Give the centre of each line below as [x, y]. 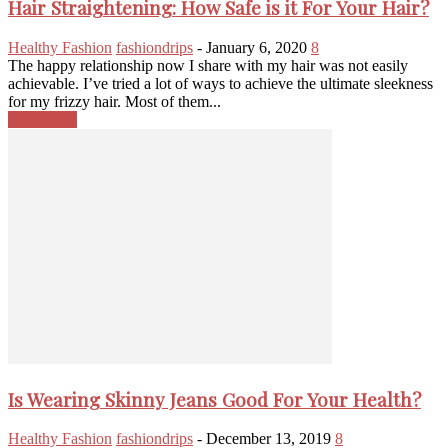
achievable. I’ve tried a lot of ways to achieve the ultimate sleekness [220, 83]
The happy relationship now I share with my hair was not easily [208, 65]
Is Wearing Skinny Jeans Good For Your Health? [214, 399]
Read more [42, 119]
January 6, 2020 [256, 47]
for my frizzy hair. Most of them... [114, 101]
